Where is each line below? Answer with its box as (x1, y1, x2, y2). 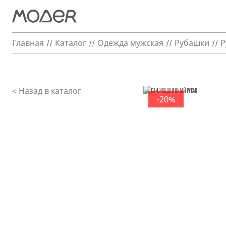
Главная (12, 37, 44, 48)
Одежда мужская (97, 37, 163, 48)
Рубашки (175, 37, 209, 48)
